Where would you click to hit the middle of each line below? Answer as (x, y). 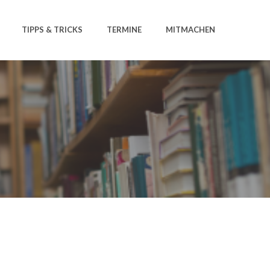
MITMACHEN (190, 30)
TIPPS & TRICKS (52, 30)
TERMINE (124, 30)
